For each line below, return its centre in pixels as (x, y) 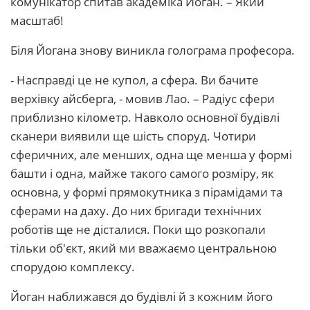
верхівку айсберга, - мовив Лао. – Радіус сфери (143, 99)
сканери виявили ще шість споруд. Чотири (133, 136)
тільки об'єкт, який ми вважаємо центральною (144, 248)
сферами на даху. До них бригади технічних (136, 211)
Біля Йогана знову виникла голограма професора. (153, 50)
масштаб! (37, 20)
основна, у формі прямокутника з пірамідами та (146, 192)
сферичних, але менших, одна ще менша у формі (151, 155)
